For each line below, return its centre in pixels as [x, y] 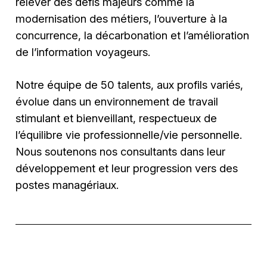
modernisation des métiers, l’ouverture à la [122, 19]
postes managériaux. [67, 184]
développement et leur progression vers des [127, 168]
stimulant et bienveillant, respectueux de [117, 118]
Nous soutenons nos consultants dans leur [121, 151]
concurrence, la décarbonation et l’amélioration [133, 35]
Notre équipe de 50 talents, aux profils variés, [130, 84]
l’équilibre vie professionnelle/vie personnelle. [129, 134]
